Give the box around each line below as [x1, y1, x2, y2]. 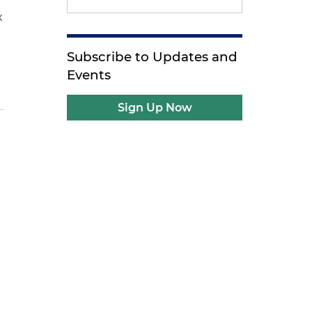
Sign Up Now [117, 101, 192, 114]
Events [67, 67, 111, 83]
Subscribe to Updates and [67, 49, 238, 65]
